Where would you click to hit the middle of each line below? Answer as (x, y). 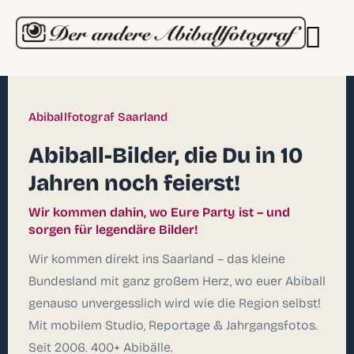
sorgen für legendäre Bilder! (113, 229)
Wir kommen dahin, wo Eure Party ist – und (159, 212)
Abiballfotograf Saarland (98, 117)
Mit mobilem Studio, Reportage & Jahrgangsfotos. (173, 325)
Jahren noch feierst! (134, 183)
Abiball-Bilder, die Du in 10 (165, 155)
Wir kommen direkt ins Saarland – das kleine (156, 258)
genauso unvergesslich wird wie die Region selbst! (174, 303)
